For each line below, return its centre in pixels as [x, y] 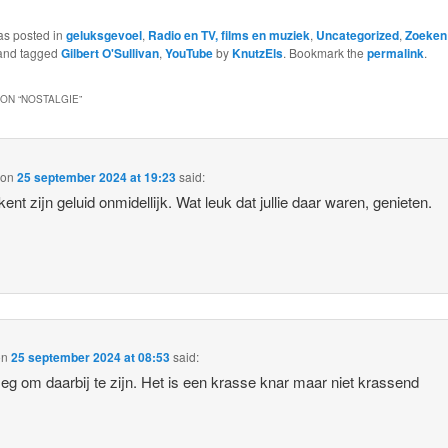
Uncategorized [357, 34]
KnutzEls [257, 52]
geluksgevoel [103, 34]
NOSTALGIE [49, 99]
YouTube [188, 52]
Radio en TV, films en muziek [228, 34]
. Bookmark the [324, 52]
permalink [395, 52]
